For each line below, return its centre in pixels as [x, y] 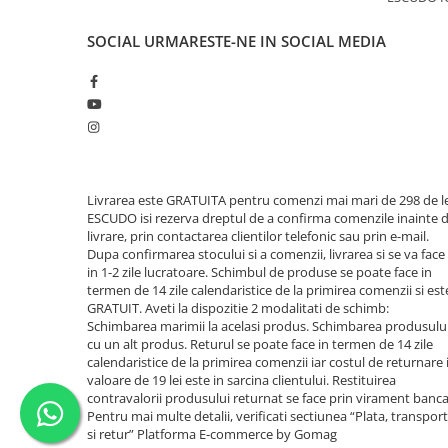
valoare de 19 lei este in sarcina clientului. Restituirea [241, 380]
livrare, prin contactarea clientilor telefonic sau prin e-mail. [258, 236]
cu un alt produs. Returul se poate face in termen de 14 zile [260, 344]
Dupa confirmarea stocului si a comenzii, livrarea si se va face [266, 254]
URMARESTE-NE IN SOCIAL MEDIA [265, 41]
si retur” [112, 434]
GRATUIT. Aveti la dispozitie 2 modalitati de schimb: [238, 308]
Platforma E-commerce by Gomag [237, 434]
